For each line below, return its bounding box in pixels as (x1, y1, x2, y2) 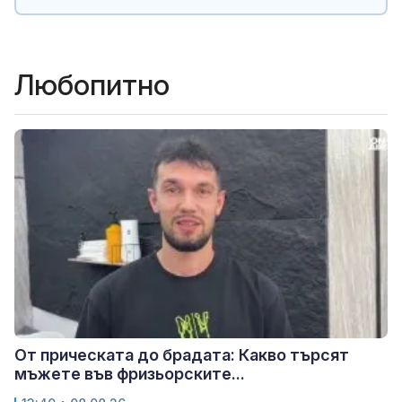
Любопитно (14, 66, 170, 102)
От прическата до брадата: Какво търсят (14, 345, 349, 364)
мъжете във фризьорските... (14, 363, 245, 383)
